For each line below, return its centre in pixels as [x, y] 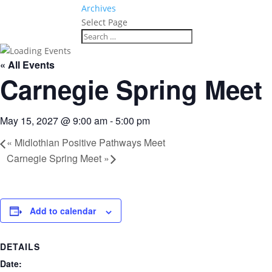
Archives [99, 8]
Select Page [105, 22]
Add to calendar [63, 211]
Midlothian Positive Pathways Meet [89, 142]
